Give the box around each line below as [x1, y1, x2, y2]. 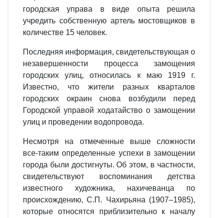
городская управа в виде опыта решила [23, 5, 195, 13]
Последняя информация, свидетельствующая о [23, 48, 195, 56]
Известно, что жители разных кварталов [23, 83, 195, 91]
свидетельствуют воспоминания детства [23, 172, 195, 181]
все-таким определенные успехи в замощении [23, 149, 195, 157]
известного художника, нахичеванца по [23, 184, 195, 192]
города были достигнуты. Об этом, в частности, [23, 161, 195, 169]
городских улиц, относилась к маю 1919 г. [23, 71, 195, 79]
